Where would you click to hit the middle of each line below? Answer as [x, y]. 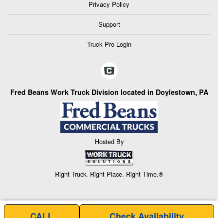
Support [109, 24]
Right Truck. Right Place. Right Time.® [109, 174]
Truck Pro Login [109, 44]
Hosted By [109, 142]
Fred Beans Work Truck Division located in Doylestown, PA [109, 92]
